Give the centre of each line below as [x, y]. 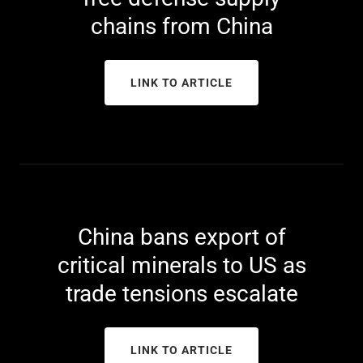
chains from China [181, 26]
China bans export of [181, 237]
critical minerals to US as [181, 265]
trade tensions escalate [181, 293]
